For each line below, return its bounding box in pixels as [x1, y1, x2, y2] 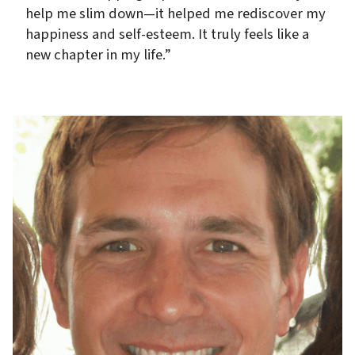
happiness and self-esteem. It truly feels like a [25, 23, 309, 44]
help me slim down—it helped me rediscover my [25, 2, 326, 24]
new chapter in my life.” [25, 44, 171, 65]
